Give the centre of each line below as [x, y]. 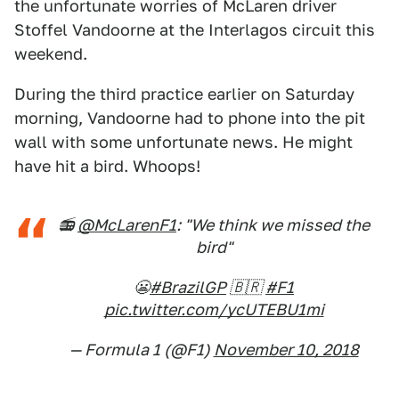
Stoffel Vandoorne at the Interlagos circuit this [195, 30]
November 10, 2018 [286, 350]
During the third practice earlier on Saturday [184, 94]
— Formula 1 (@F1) [141, 350]
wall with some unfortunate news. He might [183, 142]
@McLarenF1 [127, 225]
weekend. [51, 54]
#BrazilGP [188, 287]
